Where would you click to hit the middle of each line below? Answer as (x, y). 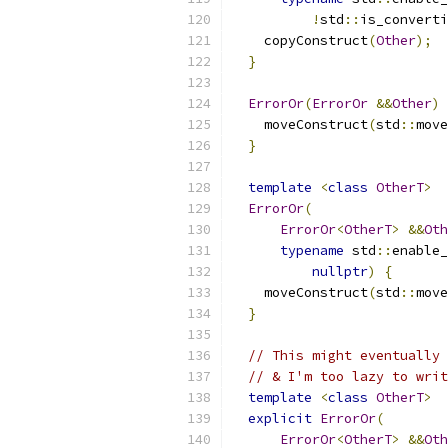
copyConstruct (300, 40)
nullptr (340, 271)
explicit (280, 418)
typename (312, 250)
